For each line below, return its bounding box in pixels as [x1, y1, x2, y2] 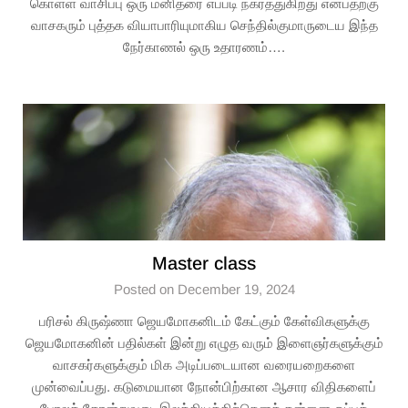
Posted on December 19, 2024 [113, 281, 295, 297]
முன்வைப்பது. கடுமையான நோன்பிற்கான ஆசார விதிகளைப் [32, 379, 376, 394]
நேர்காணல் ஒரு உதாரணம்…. [123, 39, 285, 55]
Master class [152, 253, 256, 273]
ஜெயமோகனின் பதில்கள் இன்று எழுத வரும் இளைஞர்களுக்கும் [25, 335, 383, 351]
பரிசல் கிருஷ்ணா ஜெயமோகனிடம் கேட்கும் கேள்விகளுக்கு [38, 313, 370, 329]
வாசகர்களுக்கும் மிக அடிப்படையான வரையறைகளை [53, 357, 355, 372]
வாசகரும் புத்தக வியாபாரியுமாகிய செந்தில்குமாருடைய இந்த [30, 17, 378, 33]
